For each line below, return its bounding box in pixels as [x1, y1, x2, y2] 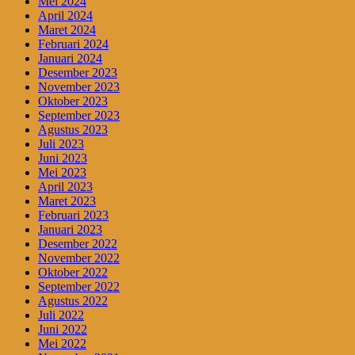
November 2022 [38, 251, 120, 265]
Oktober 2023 [38, 94, 108, 109]
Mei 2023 [38, 166, 86, 180]
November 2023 [38, 80, 120, 94]
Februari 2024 [38, 37, 109, 52]
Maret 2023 [38, 194, 96, 208]
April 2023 [38, 180, 93, 194]
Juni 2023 [38, 151, 87, 166]
